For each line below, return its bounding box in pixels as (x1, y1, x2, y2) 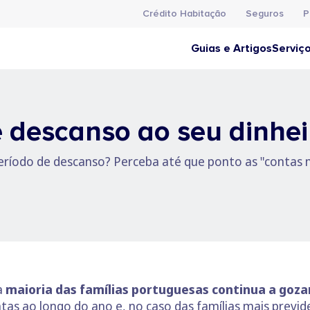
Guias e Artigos (191, 42, 272, 55)
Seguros (246, 8, 284, 19)
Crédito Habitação (143, 8, 226, 19)
